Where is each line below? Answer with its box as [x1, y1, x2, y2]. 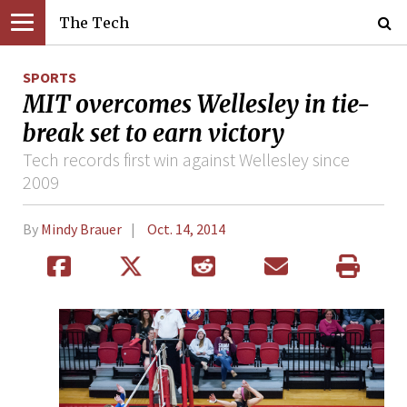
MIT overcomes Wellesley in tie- [23, 89, 370, 119]
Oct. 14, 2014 [146, 220, 225, 239]
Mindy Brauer [41, 220, 122, 239]
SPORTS [23, 68, 76, 86]
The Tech [59, 14, 129, 32]
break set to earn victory [23, 118, 284, 148]
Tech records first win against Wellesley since [23, 147, 350, 171]
